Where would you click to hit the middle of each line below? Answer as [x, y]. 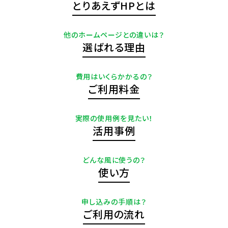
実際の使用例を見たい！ [114, 118]
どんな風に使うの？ [114, 160]
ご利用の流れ [114, 214]
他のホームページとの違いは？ [114, 35]
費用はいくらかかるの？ [114, 76]
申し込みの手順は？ [114, 202]
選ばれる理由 [114, 47]
